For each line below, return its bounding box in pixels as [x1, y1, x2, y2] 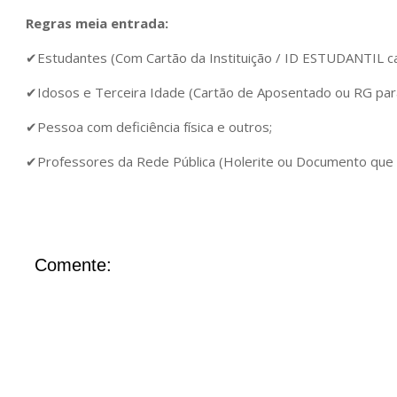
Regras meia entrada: [26, 14, 168, 32]
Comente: [35, 255, 112, 275]
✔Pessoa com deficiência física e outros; [26, 118, 272, 136]
